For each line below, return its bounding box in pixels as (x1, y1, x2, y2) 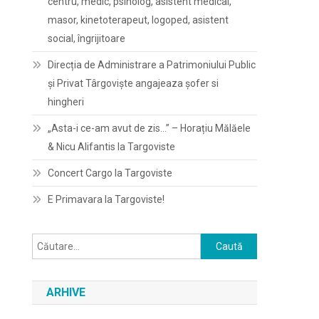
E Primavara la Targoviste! (48, 194, 165, 205)
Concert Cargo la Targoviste (48, 167, 173, 179)
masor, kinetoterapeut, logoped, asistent (48, 14, 229, 26)
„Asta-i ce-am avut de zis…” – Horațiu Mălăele (48, 122, 251, 134)
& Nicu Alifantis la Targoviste (48, 141, 176, 152)
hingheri (48, 96, 85, 108)
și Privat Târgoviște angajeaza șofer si (48, 78, 219, 89)
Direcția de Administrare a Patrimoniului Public (48, 59, 256, 70)
